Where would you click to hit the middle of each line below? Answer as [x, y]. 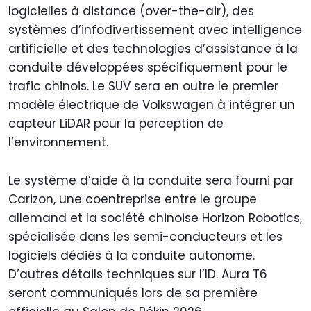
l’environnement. [58, 142]
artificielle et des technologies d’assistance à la [153, 48]
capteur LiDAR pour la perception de [116, 123]
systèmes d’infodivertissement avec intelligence [155, 30]
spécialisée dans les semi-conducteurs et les [145, 236]
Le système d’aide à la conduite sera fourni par [151, 180]
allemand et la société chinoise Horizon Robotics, [155, 218]
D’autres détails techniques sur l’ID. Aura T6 [138, 274]
